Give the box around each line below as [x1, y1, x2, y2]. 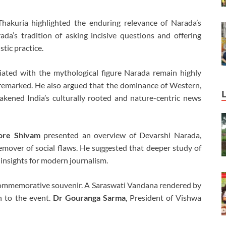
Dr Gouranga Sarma [52, 193, 126, 203]
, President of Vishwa [125, 193, 202, 203]
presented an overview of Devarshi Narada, [40, 130, 202, 140]
